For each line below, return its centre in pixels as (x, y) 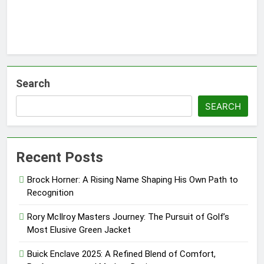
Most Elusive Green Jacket (79, 230)
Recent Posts (60, 158)
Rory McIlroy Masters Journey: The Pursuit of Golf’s (128, 217)
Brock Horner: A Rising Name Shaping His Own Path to (133, 180)
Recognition (50, 193)
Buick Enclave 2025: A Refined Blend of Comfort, (121, 254)
